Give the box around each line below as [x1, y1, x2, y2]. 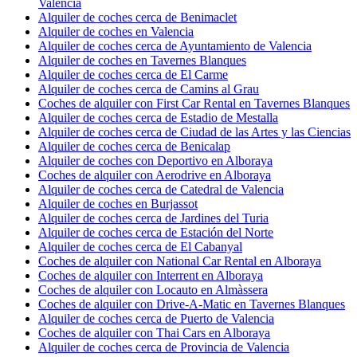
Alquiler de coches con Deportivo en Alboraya [38, 153, 273, 167]
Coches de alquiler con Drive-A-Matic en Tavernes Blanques [38, 296, 345, 311]
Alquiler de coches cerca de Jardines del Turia [38, 210, 269, 225]
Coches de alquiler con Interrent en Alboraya [38, 268, 263, 282]
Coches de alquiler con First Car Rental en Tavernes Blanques [38, 96, 350, 110]
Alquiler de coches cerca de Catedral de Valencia [38, 182, 284, 196]
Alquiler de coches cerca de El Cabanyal [38, 239, 242, 253]
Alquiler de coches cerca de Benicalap [38, 139, 230, 153]
